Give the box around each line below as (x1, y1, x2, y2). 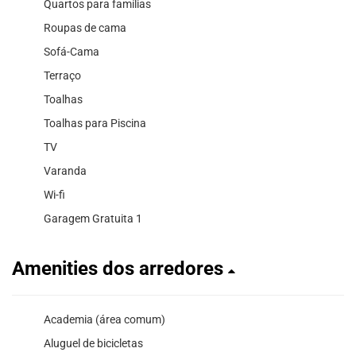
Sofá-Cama (44, 45, 99, 59)
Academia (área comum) (44, 313, 165, 327)
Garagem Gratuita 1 (44, 212, 142, 226)
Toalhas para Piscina (44, 117, 146, 130)
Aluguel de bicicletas (44, 337, 143, 350)
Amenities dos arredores (12, 257, 228, 281)
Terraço (44, 69, 81, 83)
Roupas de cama (44, 21, 126, 35)
